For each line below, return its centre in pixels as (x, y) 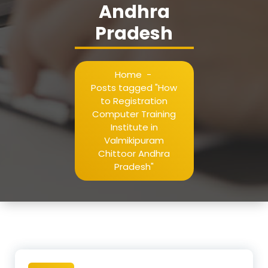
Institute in (134, 127)
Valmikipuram (134, 140)
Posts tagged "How (134, 87)
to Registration (134, 100)
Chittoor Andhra (134, 153)
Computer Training (134, 114)
